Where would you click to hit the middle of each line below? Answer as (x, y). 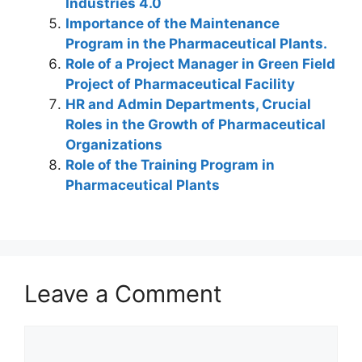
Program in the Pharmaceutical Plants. (196, 43)
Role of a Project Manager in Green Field (200, 63)
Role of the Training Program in (170, 164)
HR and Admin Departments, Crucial (188, 104)
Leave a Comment (123, 294)
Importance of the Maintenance (173, 23)
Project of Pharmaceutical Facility (180, 84)
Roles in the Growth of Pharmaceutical (196, 124)
